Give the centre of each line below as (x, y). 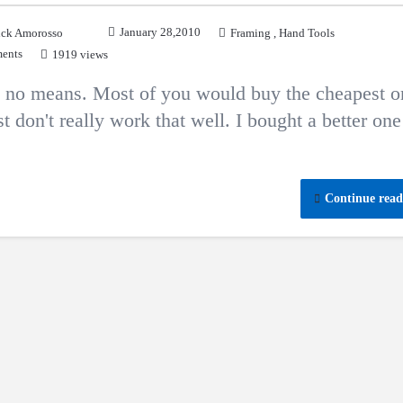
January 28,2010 (160, 32)
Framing (251, 33)
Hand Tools (307, 33)
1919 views (80, 54)
